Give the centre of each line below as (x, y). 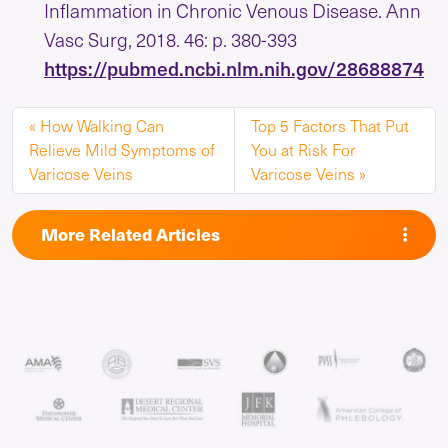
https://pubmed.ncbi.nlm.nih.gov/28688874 (234, 67)
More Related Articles (130, 234)
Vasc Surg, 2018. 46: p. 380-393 (170, 38)
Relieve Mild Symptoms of (122, 150)
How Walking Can (102, 126)
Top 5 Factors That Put (330, 126)
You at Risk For (304, 150)
